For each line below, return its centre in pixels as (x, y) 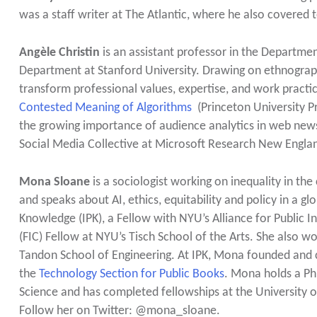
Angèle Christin (59, 52)
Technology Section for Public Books (131, 274)
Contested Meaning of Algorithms (105, 108)
